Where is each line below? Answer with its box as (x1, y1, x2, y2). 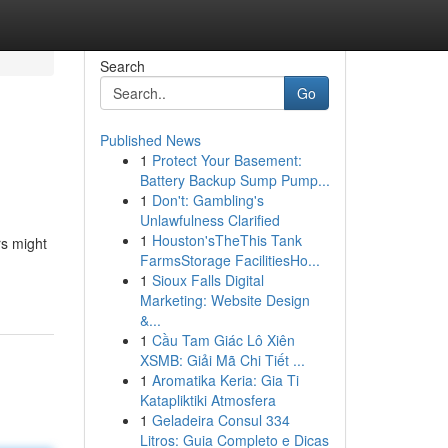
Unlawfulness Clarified (139, 210, 280, 230)
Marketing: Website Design (139, 290, 310, 310)
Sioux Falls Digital (151, 270, 264, 290)
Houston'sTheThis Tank (151, 230, 302, 250)
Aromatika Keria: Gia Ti (151, 370, 299, 390)
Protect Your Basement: (151, 150, 302, 170)
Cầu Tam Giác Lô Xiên (151, 330, 295, 350)
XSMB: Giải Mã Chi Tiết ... (139, 350, 305, 370)
